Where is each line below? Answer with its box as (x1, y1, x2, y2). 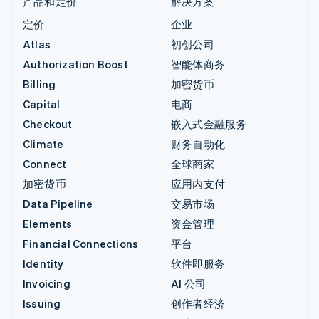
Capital (23, 96, 61, 111)
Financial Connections (23, 236, 139, 251)
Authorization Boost (23, 56, 128, 71)
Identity (23, 256, 64, 271)
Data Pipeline (23, 196, 93, 211)
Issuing (23, 296, 61, 310)
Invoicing (23, 276, 70, 291)
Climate (23, 136, 64, 151)
